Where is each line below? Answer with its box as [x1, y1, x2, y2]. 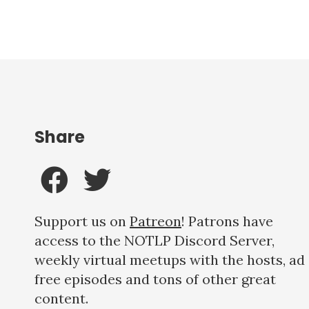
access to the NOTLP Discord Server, [34, 232, 275, 250]
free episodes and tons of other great [34, 270, 276, 288]
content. [34, 290, 88, 308]
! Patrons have [181, 212, 273, 230]
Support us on [34, 212, 130, 230]
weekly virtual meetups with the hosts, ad [34, 251, 305, 269]
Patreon [130, 212, 181, 230]
